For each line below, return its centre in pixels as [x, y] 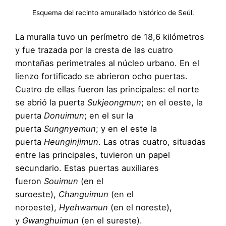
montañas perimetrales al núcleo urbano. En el [107, 63]
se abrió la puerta [51, 103]
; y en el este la [126, 129]
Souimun [61, 181]
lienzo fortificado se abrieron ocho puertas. [101, 76]
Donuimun [64, 116]
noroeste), [37, 208]
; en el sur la [109, 116]
